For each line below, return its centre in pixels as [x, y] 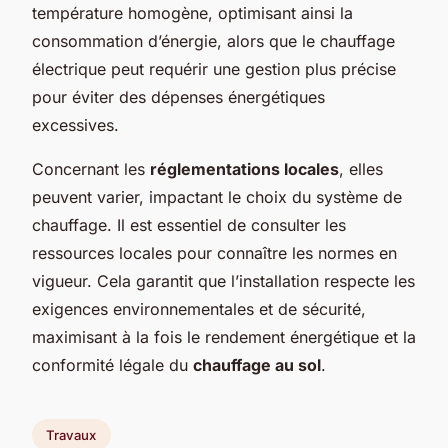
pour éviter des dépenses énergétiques [178, 96]
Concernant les [91, 168]
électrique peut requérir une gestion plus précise [214, 68]
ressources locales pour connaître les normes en [214, 252]
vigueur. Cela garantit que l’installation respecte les [223, 280]
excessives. [75, 124]
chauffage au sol [257, 364]
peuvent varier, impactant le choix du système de [217, 196]
